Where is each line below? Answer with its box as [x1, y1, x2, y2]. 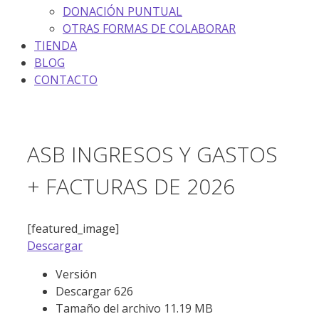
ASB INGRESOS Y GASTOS [27, 140, 278, 169]
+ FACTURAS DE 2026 [27, 172, 235, 202]
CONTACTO [34, 71, 98, 88]
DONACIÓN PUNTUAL [63, 3, 182, 19]
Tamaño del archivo [56, 300, 164, 317]
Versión [56, 266, 97, 283]
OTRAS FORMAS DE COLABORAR [63, 20, 236, 36]
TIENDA [34, 37, 77, 53]
